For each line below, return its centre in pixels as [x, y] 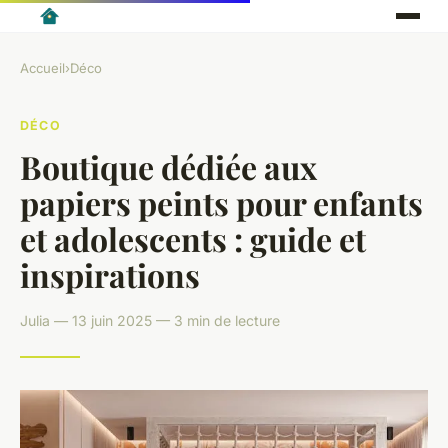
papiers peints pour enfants [221, 202]
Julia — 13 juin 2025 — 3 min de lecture [150, 320]
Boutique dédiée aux [168, 166]
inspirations [110, 274]
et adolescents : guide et [193, 238]
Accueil [42, 68]
